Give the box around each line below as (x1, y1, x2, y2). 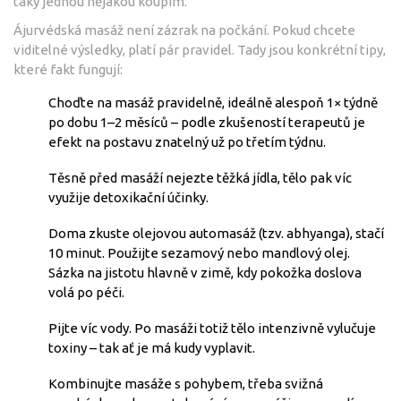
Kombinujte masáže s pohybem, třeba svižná (48, 375, 323, 391)
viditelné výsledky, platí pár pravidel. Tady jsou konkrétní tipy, (13, 41, 386, 57)
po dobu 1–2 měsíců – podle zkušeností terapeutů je (48, 114, 365, 130)
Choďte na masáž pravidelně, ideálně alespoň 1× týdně (48, 94, 378, 110)
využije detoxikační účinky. (48, 189, 209, 205)
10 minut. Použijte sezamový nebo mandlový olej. (48, 244, 350, 260)
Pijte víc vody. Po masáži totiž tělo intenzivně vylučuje (48, 320, 376, 336)
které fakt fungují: (13, 61, 123, 77)
